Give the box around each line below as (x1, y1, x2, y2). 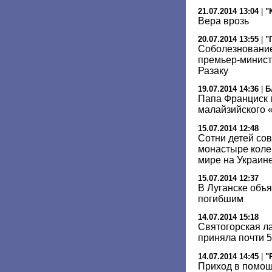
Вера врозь (198, 15, 249, 26)
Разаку (198, 65, 228, 76)
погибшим (198, 193, 243, 204)
